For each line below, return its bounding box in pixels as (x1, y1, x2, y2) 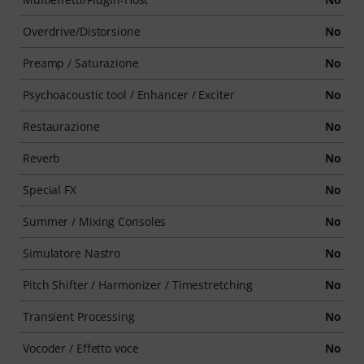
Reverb (23, 150, 61, 166)
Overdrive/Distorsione (23, 24, 141, 39)
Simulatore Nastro (23, 245, 121, 261)
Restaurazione (23, 119, 100, 134)
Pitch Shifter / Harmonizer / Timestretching (23, 277, 253, 292)
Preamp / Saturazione (23, 55, 139, 71)
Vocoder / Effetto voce (23, 340, 139, 356)
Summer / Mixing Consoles (23, 214, 167, 229)
